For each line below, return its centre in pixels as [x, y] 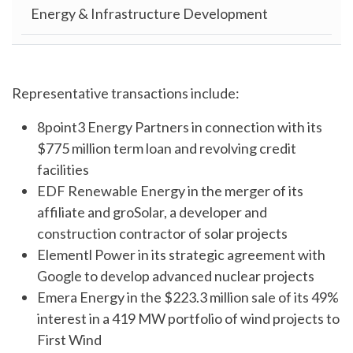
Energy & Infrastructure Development [149, 14]
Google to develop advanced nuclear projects [176, 276]
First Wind [69, 340]
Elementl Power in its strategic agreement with [181, 255]
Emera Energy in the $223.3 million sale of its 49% [188, 297]
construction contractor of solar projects [162, 234]
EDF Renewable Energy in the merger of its [170, 191]
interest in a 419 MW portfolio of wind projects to [188, 319]
